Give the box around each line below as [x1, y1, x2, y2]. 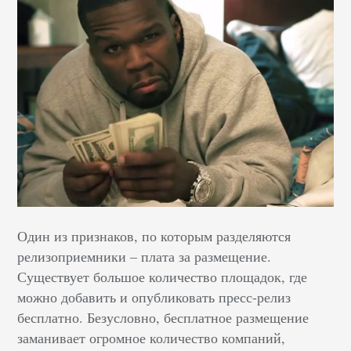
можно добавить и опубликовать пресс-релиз [17, 288, 291, 307]
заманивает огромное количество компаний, [17, 328, 286, 348]
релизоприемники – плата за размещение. [17, 247, 272, 266]
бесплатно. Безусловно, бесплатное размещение [17, 308, 309, 327]
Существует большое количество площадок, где [17, 267, 308, 287]
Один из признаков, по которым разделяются [17, 226, 291, 246]
